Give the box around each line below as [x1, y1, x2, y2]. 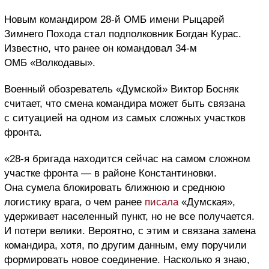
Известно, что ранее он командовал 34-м [4, 43, 197, 55]
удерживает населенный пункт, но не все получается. [4, 211, 255, 223]
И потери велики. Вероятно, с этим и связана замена [4, 225, 256, 237]
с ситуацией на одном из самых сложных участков [4, 112, 246, 124]
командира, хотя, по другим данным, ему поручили [4, 240, 247, 252]
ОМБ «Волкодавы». [4, 57, 95, 69]
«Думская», [181, 196, 235, 208]
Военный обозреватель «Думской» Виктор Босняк [4, 83, 238, 95]
